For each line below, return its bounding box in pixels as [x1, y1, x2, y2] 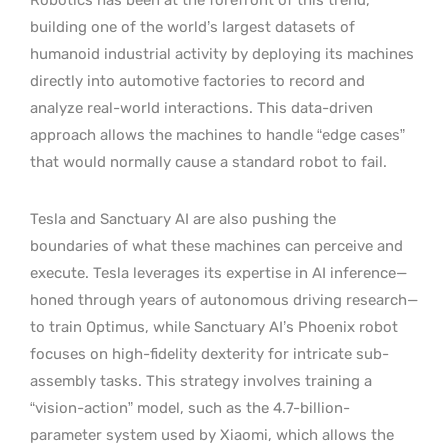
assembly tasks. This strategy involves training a [30, 371, 372, 390]
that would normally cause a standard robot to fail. [30, 152, 387, 171]
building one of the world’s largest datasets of [30, 17, 355, 36]
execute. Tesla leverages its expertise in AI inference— [30, 263, 407, 282]
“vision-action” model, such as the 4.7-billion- [30, 398, 350, 417]
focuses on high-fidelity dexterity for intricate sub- [30, 344, 389, 363]
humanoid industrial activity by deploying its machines [30, 44, 414, 63]
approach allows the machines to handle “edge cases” [30, 125, 405, 144]
